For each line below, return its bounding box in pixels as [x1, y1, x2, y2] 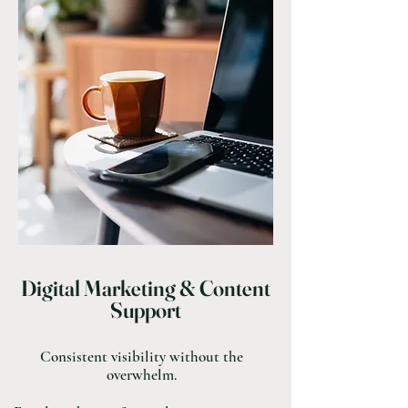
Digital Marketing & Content [21, 275, 270, 301]
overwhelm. [106, 365, 177, 384]
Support [110, 297, 181, 323]
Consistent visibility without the [39, 347, 243, 366]
